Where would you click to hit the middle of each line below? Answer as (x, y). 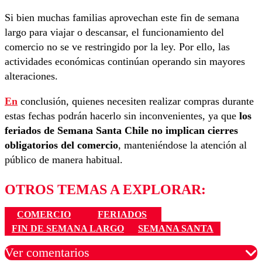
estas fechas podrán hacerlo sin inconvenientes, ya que (122, 116)
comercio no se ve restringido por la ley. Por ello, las (117, 47)
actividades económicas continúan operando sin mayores (125, 62)
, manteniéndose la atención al (182, 145)
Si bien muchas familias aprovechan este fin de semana (122, 18)
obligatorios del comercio (61, 145)
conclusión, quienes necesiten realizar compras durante (136, 101)
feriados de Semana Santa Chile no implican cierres (121, 131)
